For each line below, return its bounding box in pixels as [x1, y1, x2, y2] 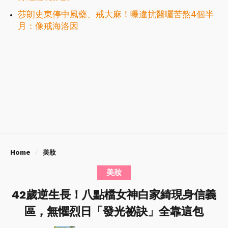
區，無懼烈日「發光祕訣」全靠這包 [24, 205, 204, 218]
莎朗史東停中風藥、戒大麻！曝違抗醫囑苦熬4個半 [18, 9, 214, 20]
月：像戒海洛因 [18, 21, 78, 32]
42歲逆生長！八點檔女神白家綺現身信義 [12, 188, 216, 202]
